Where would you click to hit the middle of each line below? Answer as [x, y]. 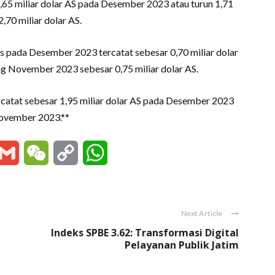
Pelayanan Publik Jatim [182, 245]
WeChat [67, 153]
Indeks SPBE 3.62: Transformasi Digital [145, 233]
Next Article [202, 213]
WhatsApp [131, 153]
